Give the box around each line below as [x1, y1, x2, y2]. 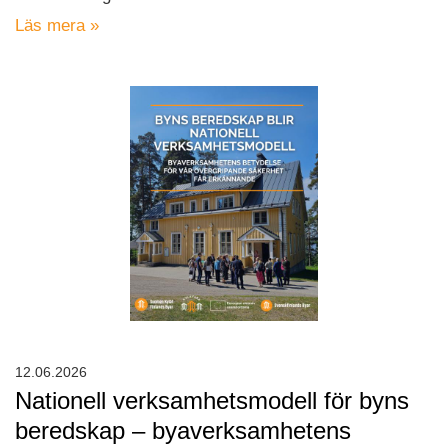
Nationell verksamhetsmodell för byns [15, 386, 409, 414]
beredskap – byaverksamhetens [15, 416, 351, 444]
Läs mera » [15, 15, 99, 35]
